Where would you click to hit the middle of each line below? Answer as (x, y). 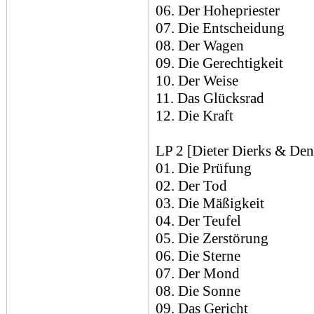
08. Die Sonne (198, 291)
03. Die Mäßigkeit (210, 203)
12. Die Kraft (194, 116)
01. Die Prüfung (204, 168)
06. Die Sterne (198, 256)
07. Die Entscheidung (220, 28)
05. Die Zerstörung (212, 238)
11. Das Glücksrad (210, 98)
